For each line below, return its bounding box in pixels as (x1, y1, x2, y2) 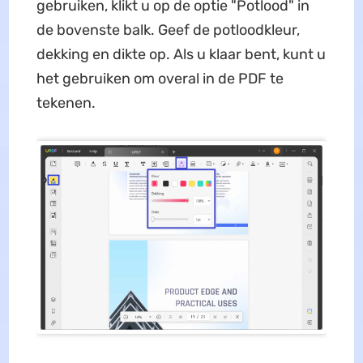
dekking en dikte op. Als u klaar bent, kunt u (36, 45, 326, 64)
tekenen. (36, 94, 96, 113)
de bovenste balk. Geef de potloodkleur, (36, 21, 300, 40)
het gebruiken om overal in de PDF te (36, 70, 284, 88)
